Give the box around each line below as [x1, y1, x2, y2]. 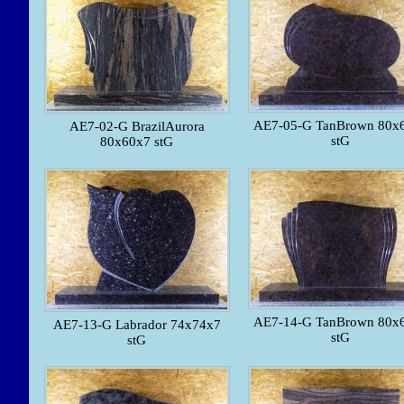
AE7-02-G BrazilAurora [69, 119, 205, 134]
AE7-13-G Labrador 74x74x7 [52, 317, 221, 333]
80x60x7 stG [100, 134, 173, 150]
